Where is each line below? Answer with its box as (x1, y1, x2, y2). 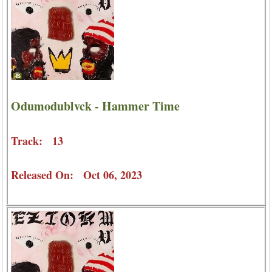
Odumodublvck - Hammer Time (11, 97, 180, 115)
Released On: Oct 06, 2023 (11, 167, 142, 183)
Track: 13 (11, 133, 63, 149)
